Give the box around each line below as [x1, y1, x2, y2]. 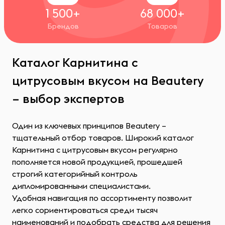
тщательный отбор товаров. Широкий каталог [12, 133, 194, 143]
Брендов [47, 22, 79, 31]
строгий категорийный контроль [12, 169, 138, 179]
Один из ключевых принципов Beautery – [12, 121, 166, 131]
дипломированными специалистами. [12, 181, 151, 191]
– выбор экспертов [12, 91, 125, 106]
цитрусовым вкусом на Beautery [12, 73, 203, 88]
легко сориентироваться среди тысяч [12, 205, 158, 215]
